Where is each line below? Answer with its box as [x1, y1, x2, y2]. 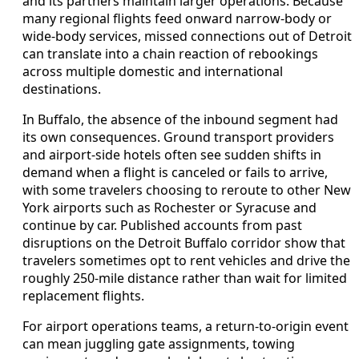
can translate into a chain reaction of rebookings [22, 45, 318, 63]
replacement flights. [22, 287, 144, 305]
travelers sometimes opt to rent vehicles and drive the [22, 252, 350, 270]
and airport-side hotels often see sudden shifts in [22, 146, 321, 164]
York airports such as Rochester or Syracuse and [22, 199, 317, 217]
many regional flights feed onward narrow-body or [22, 10, 332, 28]
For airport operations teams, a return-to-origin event [22, 317, 349, 336]
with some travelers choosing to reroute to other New [22, 181, 351, 200]
